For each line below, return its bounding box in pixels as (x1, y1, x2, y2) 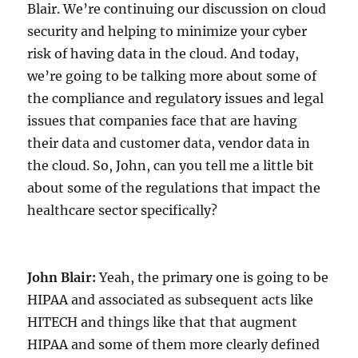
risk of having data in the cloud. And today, (27, 45, 300, 62)
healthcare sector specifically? (27, 201, 218, 218)
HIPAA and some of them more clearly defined (27, 336, 320, 352)
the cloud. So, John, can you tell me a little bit (27, 157, 315, 173)
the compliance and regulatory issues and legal (27, 89, 324, 106)
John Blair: (27, 268, 97, 285)
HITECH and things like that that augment (27, 313, 298, 330)
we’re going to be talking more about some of (27, 67, 317, 84)
